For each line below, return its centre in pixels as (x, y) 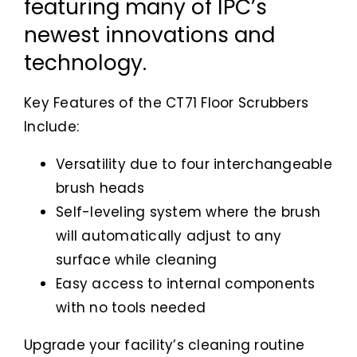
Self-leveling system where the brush (188, 212)
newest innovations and (149, 35)
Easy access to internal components (186, 284)
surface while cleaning (137, 260)
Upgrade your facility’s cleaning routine (165, 345)
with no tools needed (131, 308)
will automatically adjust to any (169, 236)
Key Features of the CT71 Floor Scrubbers (167, 103)
